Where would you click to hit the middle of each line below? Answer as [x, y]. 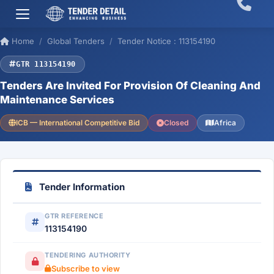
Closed [176, 123]
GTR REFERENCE [74, 216]
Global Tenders [76, 41]
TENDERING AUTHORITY [88, 255]
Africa [225, 123]
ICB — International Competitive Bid [78, 123]
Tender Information [81, 187]
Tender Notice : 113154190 [166, 41]
